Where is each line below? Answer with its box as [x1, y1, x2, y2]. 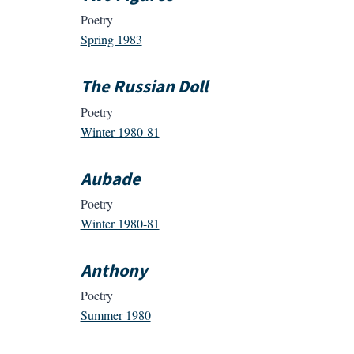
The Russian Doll [80, 74, 208, 100]
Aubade [80, 166, 141, 192]
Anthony [80, 258, 148, 284]
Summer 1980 [80, 307, 151, 324]
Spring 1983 [80, 31, 142, 48]
